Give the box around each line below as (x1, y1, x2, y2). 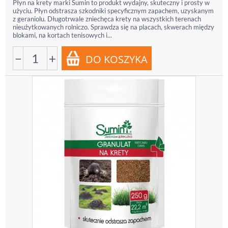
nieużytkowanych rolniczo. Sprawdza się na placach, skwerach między (13, 23, 214, 31)
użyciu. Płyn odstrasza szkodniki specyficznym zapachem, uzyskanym (13, 7, 214, 15)
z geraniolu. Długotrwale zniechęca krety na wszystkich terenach (13, 15, 201, 23)
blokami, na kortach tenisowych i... (13, 31, 112, 39)
